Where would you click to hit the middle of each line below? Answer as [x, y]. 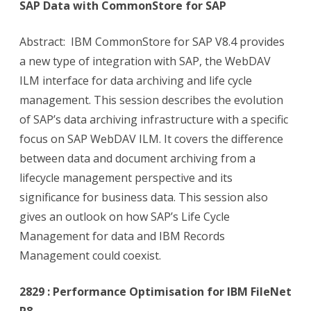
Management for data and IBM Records [122, 236]
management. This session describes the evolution [151, 100]
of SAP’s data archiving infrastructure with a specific [154, 120]
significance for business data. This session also [144, 197]
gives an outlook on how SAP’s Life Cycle [125, 217]
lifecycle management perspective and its [126, 178]
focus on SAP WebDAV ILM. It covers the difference [151, 139]
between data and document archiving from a [137, 159]
